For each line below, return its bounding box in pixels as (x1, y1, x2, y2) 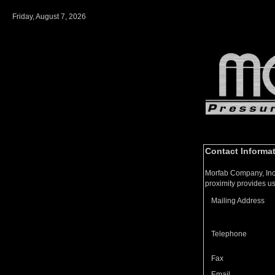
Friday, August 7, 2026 (12, 12, 88, 21)
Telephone (211, 230, 247, 238)
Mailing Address (211, 196, 265, 205)
